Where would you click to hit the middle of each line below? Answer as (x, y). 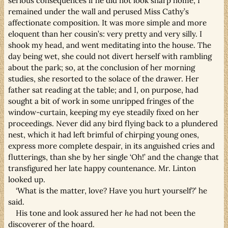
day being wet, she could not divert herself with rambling (110, 56)
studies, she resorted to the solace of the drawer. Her (104, 78)
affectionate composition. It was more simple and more (107, 22)
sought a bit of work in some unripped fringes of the (101, 101)
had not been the (164, 213)
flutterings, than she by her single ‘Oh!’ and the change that (113, 157)
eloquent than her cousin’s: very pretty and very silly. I (105, 34)
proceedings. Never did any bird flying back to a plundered (113, 123)
